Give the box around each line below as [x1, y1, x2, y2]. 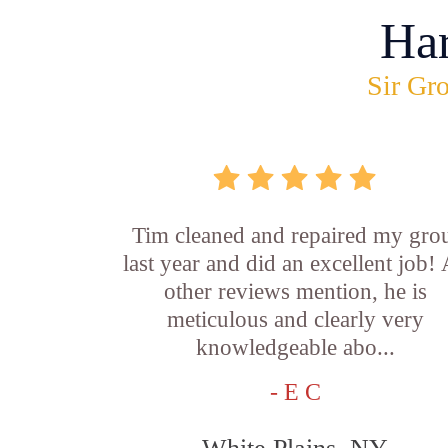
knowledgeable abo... [195, 335, 395, 360]
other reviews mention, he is [163, 279, 427, 304]
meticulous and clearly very [166, 307, 424, 332]
